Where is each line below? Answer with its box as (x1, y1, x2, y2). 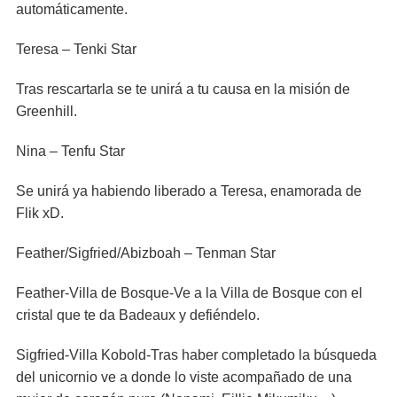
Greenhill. (16, 104, 77, 119)
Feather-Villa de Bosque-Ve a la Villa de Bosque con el (16, 285, 362, 300)
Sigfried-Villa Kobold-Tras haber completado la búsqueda (16, 347, 377, 362)
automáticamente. (16, 2, 128, 17)
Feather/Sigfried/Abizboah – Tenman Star (16, 245, 276, 261)
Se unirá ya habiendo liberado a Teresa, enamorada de (16, 183, 362, 198)
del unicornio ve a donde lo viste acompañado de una (16, 370, 352, 385)
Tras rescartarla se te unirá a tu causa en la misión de (16, 82, 350, 97)
